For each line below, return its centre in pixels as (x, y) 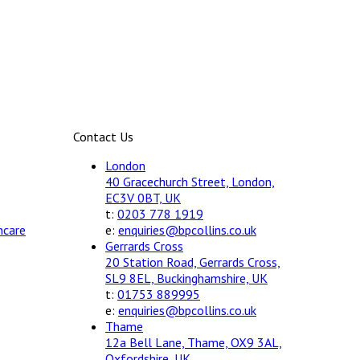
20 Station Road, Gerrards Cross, (193, 262)
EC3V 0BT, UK (143, 197)
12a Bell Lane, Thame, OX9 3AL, (194, 342)
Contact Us (103, 136)
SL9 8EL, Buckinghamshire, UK (186, 278)
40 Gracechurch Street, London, (190, 181)
